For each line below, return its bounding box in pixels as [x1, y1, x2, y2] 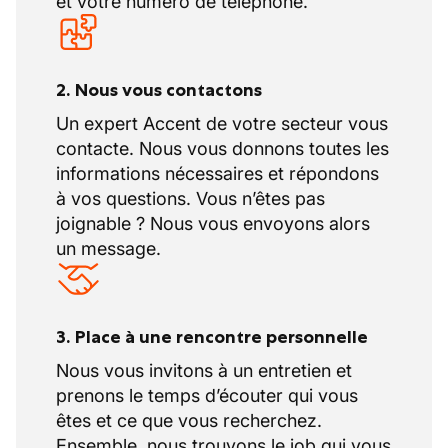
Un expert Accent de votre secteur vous [56, 113, 388, 134]
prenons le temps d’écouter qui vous [56, 385, 358, 406]
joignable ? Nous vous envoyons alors [56, 213, 370, 234]
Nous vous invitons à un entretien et [56, 360, 352, 381]
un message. [56, 238, 161, 259]
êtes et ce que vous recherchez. [56, 410, 322, 431]
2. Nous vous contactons [56, 79, 262, 101]
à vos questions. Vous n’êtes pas [56, 188, 325, 209]
